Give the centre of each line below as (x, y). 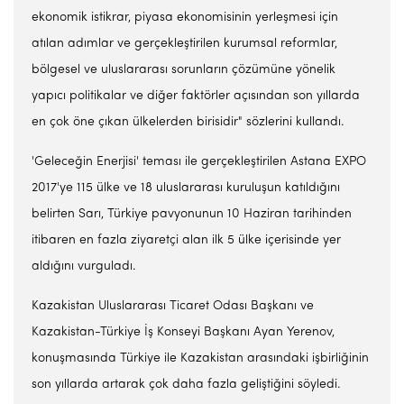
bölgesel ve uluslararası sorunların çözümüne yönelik (184, 70)
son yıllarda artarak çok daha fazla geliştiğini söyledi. (186, 385)
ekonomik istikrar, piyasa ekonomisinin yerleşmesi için (185, 18)
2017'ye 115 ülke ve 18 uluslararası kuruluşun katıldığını (186, 188)
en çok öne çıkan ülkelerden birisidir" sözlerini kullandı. (188, 122)
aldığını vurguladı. (84, 266)
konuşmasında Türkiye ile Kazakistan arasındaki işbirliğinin (200, 358)
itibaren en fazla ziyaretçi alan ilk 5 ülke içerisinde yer (186, 240)
